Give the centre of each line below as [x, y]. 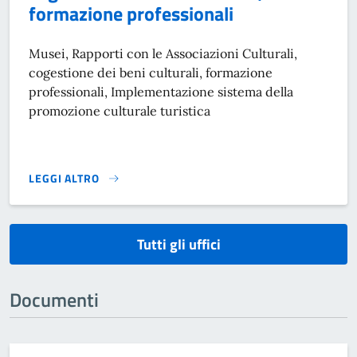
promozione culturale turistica [120, 110]
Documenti [54, 299]
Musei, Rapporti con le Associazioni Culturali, [163, 53]
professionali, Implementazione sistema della [161, 91]
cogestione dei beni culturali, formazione [151, 72]
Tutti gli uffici [178, 244]
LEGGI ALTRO [64, 178]
